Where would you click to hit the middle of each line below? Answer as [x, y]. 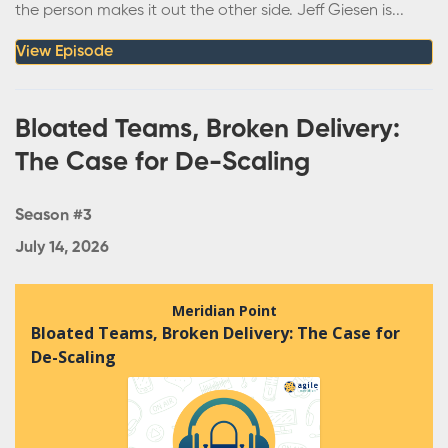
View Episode [64, 51]
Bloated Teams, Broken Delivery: [207, 129]
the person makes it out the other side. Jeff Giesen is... [209, 10]
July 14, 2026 [62, 247]
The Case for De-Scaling [162, 162]
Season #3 [53, 215]
